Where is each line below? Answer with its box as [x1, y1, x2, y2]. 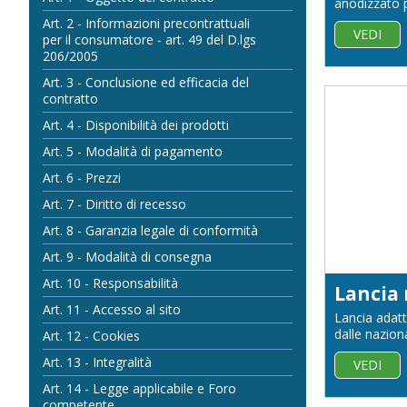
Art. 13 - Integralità [43, 353, 152, 371]
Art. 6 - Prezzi [43, 169, 121, 186]
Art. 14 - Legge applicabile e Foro [43, 380, 236, 397]
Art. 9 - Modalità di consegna [43, 248, 212, 265]
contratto [43, 90, 98, 107]
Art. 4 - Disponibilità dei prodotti [43, 116, 229, 134]
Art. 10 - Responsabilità [43, 274, 178, 292]
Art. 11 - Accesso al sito [43, 301, 181, 318]
